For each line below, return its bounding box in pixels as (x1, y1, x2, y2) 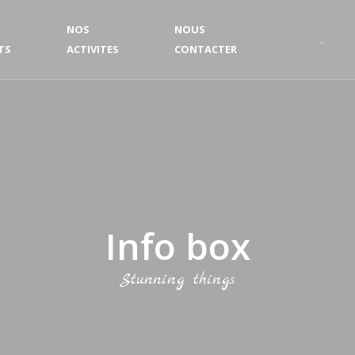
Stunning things (120, 269, 235, 290)
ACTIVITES (67, 42, 119, 56)
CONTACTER (174, 42, 237, 56)
